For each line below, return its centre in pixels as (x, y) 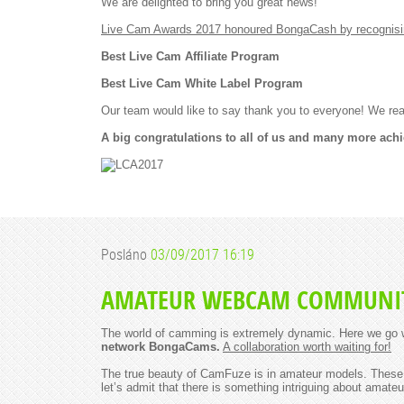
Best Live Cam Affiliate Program (190, 56)
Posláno (126, 254)
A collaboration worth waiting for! (307, 347)
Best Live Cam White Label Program (202, 83)
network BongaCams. (161, 347)
